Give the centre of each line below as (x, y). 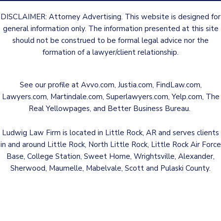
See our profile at (50, 85)
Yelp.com (187, 97)
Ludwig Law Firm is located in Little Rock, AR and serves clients (110, 133)
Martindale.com (76, 97)
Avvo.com (97, 85)
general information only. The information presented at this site (110, 29)
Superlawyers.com (137, 97)
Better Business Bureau (147, 109)
